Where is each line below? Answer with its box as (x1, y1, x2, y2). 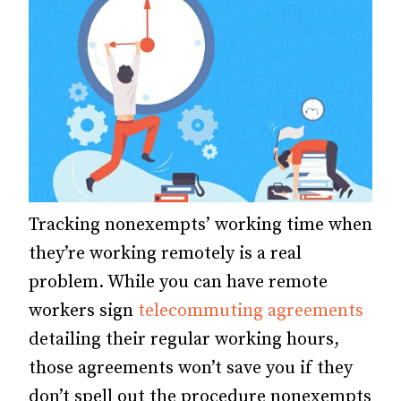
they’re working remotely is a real (29, 243, 302, 266)
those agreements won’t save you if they (29, 357, 353, 380)
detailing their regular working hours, (29, 328, 339, 352)
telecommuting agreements (138, 300, 363, 323)
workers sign (29, 300, 138, 323)
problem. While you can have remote (29, 271, 328, 294)
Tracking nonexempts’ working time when (29, 214, 372, 237)
